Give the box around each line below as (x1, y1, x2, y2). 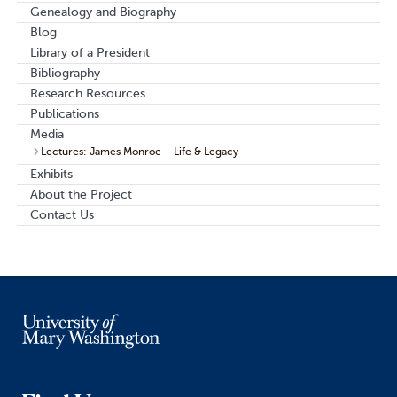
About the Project (29, 187, 132, 203)
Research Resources (29, 86, 145, 102)
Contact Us (29, 207, 94, 223)
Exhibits (29, 167, 73, 183)
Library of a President (29, 45, 150, 61)
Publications (29, 106, 99, 122)
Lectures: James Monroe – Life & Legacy (40, 145, 238, 159)
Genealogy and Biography (29, 4, 176, 20)
